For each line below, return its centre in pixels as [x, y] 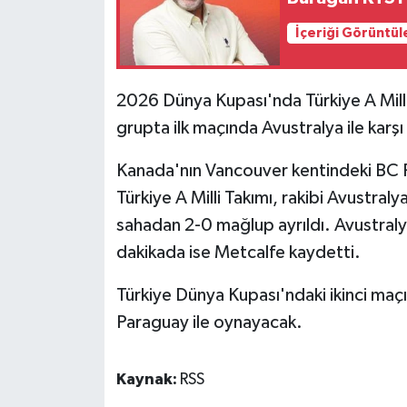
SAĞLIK [77, 181]
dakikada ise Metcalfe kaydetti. [238, 252]
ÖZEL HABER [96, 135]
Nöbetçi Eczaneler [118, 89]
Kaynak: [148, 379]
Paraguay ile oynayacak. [209, 322]
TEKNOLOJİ [91, 367]
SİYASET [80, 228]
